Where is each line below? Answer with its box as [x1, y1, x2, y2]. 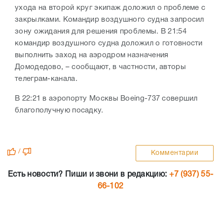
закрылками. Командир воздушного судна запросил [15, 16, 204, 24]
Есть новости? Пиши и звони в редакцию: [7, 171, 169, 179]
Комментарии [150, 150, 198, 157]
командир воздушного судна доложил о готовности [15, 40, 203, 47]
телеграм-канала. [15, 75, 80, 83]
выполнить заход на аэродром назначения [15, 52, 169, 59]
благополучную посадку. [15, 107, 106, 114]
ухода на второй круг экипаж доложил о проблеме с [15, 4, 206, 12]
